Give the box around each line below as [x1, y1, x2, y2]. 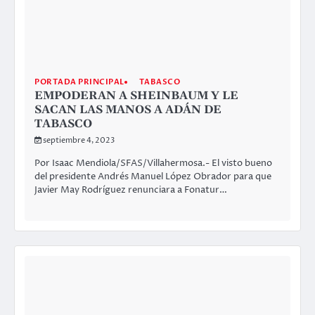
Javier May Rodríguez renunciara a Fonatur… [34, 184, 227, 197]
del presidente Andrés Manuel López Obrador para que [34, 170, 271, 184]
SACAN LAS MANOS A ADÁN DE [34, 103, 221, 117]
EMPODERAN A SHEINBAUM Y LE [34, 89, 238, 103]
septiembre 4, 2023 [43, 135, 115, 146]
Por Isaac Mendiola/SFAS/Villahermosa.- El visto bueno [34, 157, 272, 170]
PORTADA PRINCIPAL [34, 77, 124, 88]
